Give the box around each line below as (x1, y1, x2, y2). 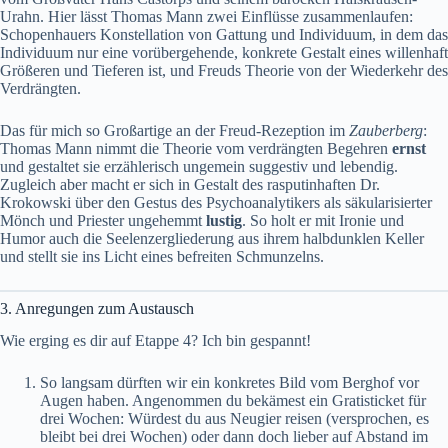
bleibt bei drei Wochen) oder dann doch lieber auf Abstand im (40, 428, 428, 446)
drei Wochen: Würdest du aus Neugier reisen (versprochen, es (40, 410, 429, 428)
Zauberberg (349, 121, 423, 139)
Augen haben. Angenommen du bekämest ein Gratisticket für (40, 392, 426, 410)
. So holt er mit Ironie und (242, 211, 404, 229)
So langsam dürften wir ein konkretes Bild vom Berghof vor (40, 374, 419, 392)
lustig (206, 211, 242, 229)
